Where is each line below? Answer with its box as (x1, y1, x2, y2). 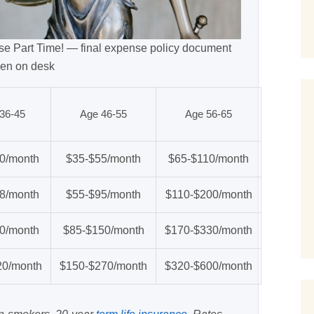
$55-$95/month (66, 189, 141, 201)
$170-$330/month (165, 224, 252, 237)
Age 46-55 (80, 108, 127, 121)
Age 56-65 (185, 108, 232, 121)
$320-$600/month (165, 260, 252, 273)
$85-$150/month (62, 224, 144, 237)
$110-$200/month (165, 189, 252, 201)
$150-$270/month (60, 260, 147, 273)
